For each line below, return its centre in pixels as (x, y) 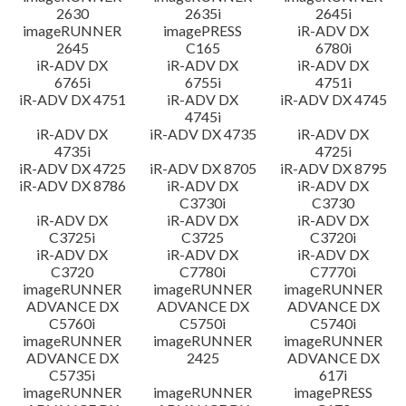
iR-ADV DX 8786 (72, 185)
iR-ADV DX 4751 (72, 99)
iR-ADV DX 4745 (333, 99)
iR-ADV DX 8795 (333, 168)
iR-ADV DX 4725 (72, 168)
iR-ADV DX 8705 (203, 168)
